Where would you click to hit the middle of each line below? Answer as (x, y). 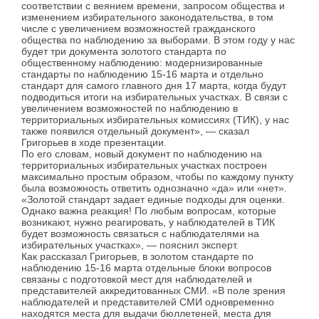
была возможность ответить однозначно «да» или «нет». (154, 188)
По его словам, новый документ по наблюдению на (142, 154)
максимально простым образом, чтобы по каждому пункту (157, 177)
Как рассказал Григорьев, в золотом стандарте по (137, 257)
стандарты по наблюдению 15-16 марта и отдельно (142, 74)
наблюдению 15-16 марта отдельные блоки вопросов (146, 268)
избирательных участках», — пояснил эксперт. (130, 245)
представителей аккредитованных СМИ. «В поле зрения (153, 291)
